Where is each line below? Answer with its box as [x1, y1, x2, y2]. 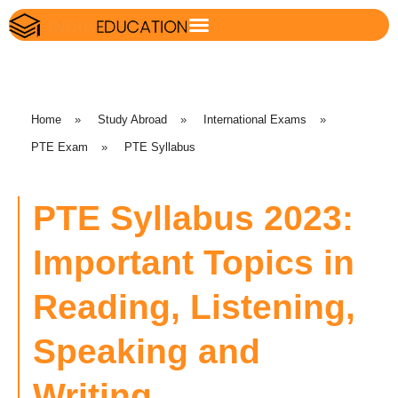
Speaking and [33, 331, 260, 370]
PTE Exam [31, 140, 88, 155]
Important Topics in [33, 243, 354, 282]
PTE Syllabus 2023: [33, 198, 354, 237]
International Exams [203, 113, 306, 127]
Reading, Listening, [33, 287, 355, 326]
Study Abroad [98, 113, 167, 127]
